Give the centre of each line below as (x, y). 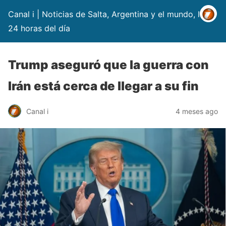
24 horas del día (39, 28)
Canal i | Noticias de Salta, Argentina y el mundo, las (108, 14)
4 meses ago (197, 111)
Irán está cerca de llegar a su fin (103, 86)
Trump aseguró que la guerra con (108, 65)
